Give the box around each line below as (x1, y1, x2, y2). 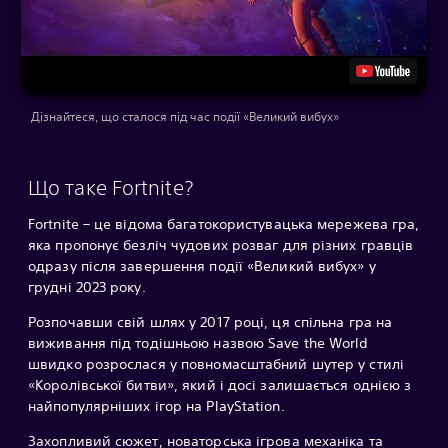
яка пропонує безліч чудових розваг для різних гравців (28, 235, 414, 254)
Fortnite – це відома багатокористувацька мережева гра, (28, 214, 420, 233)
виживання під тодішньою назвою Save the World (28, 333, 369, 352)
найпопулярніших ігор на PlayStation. (28, 396, 285, 415)
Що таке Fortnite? (28, 175, 193, 199)
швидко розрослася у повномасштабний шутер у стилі (28, 354, 404, 373)
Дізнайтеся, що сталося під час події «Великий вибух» (31, 107, 339, 125)
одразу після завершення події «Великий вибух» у (28, 256, 376, 275)
